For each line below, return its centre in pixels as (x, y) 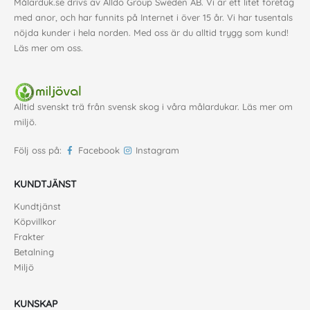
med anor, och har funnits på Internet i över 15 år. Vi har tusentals (153, 18)
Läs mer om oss (47, 48)
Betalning (34, 252)
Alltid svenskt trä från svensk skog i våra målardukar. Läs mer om (153, 107)
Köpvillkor (35, 222)
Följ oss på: (39, 151)
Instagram (158, 151)
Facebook (99, 151)
